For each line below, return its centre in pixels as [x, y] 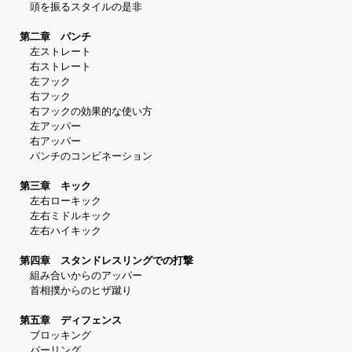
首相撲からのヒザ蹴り [76, 291]
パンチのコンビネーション [86, 157]
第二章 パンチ [55, 37]
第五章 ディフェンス [71, 321]
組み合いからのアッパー [81, 276]
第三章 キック [55, 187]
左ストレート [55, 52]
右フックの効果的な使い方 [86, 112]
